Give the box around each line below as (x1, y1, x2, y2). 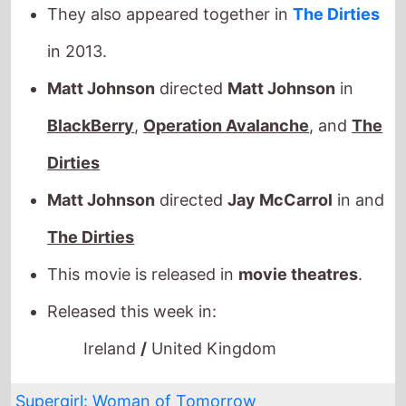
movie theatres (238, 243, 359, 263)
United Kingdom (147, 317, 277, 337)
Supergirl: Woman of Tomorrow (15, 370, 257, 390)
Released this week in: (47, 280, 217, 300)
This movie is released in (47, 243, 239, 263)
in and (333, 169, 385, 188)
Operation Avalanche (143, 94, 310, 114)
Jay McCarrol (227, 169, 333, 188)
